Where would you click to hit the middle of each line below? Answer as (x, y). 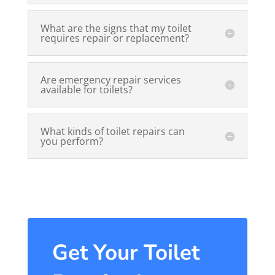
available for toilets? (86, 90)
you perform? (72, 141)
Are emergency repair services (110, 80)
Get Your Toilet (126, 253)
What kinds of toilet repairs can (112, 132)
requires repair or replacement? (114, 38)
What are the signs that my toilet (116, 29)
